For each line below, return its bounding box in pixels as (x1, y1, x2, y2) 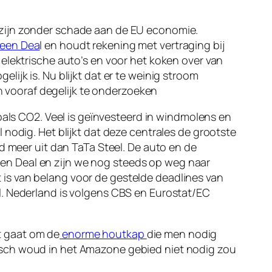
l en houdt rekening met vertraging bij (39, 38, 225, 53)
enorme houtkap (59, 226, 147, 242)
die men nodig (146, 226, 217, 242)
